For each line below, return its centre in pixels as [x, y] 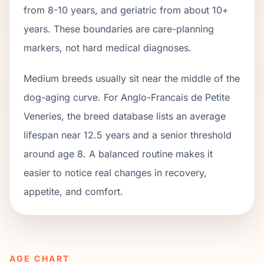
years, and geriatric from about [140, 10]
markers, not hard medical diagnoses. [108, 48]
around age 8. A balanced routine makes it [118, 154]
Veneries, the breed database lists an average [125, 116]
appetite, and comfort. [73, 192]
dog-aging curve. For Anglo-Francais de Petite [127, 97]
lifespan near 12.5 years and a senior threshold [128, 135]
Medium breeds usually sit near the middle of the [132, 78]
